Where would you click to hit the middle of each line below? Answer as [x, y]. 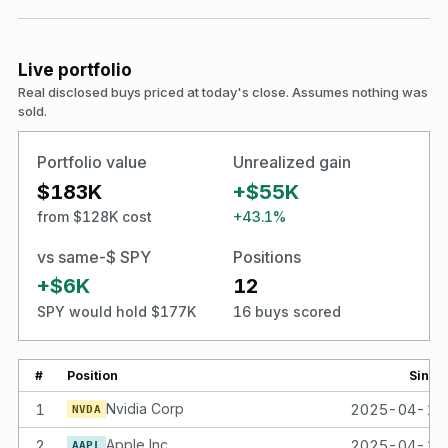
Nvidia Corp [144, 408]
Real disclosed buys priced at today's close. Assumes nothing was [223, 92]
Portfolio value [92, 162]
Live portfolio [75, 70]
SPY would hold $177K [116, 311]
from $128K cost [94, 216]
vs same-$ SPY [94, 256]
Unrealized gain [292, 162]
